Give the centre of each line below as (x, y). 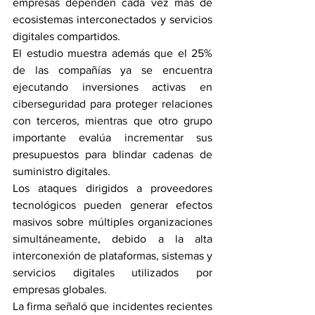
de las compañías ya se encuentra (112, 70)
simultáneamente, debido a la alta (112, 238)
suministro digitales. (62, 171)
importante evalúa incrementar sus (112, 137)
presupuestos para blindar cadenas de (112, 154)
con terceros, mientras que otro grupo (112, 120)
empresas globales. (60, 289)
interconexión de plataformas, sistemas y (112, 255)
